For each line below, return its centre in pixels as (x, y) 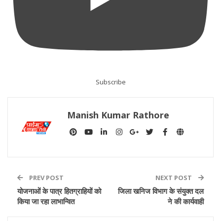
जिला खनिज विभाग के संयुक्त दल (161, 191)
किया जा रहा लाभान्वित (46, 201)
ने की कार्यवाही (186, 201)
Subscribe (110, 82)
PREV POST (46, 177)
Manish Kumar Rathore (118, 115)
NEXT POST (174, 177)
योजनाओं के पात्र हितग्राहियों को (59, 191)
